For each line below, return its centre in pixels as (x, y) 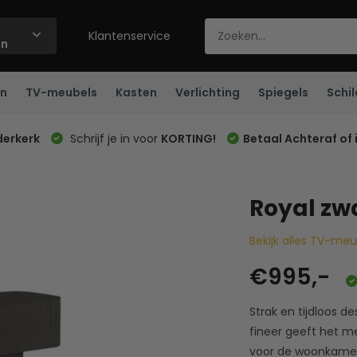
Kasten (136, 92)
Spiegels (283, 92)
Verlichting (207, 92)
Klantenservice (130, 35)
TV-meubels (61, 92)
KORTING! (188, 138)
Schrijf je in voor (114, 138)
